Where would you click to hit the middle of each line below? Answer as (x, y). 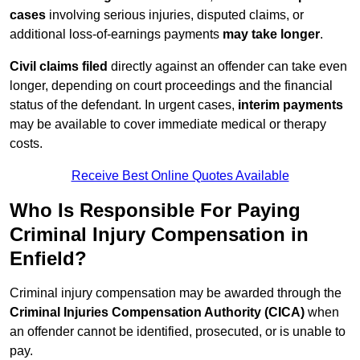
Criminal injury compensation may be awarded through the (176, 293)
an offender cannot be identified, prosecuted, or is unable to (178, 332)
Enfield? (48, 259)
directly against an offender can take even (227, 67)
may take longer (271, 35)
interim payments (290, 105)
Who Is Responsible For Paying (155, 211)
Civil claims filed (59, 67)
